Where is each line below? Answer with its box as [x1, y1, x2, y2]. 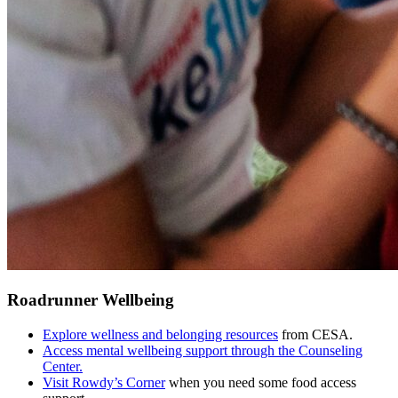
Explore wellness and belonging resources [43, 326, 278, 342]
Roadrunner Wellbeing [7, 290, 174, 309]
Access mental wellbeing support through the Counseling [43, 342, 362, 358]
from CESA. [278, 326, 353, 342]
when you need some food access [165, 374, 356, 390]
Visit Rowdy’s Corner [43, 374, 165, 390]
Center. [43, 358, 83, 374]
